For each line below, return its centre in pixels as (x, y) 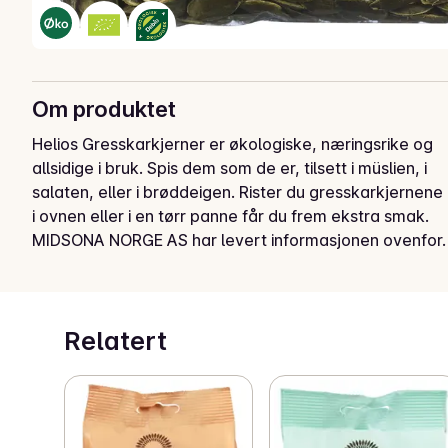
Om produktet (104, 108)
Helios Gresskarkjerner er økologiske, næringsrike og (232, 143)
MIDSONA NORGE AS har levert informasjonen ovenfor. (239, 239)
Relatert (115, 340)
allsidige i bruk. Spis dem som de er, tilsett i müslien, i (229, 167)
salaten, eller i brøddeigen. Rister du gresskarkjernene (237, 191)
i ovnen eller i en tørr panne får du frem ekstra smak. (230, 215)
